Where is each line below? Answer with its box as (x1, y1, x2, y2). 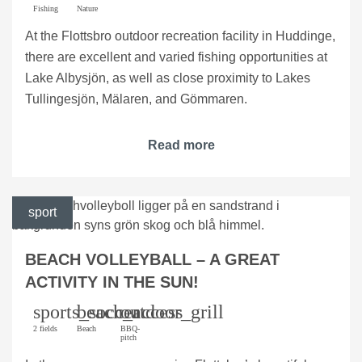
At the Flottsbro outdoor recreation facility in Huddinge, (25, 28, 335, 43)
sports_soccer (33, 301, 139, 322)
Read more (147, 137, 215, 152)
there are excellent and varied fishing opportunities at (25, 49, 327, 64)
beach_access (77, 301, 183, 322)
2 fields (33, 323, 57, 333)
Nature (77, 3, 98, 13)
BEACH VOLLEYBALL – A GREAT (25, 250, 280, 268)
